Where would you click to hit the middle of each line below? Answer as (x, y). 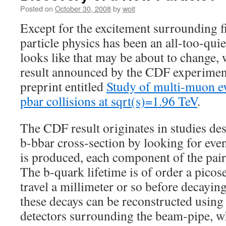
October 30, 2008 (83, 8)
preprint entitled (63, 86)
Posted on (37, 8)
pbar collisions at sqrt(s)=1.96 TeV (109, 101)
